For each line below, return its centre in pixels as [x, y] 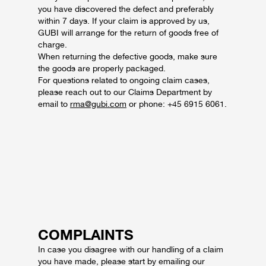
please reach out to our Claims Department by [125, 92]
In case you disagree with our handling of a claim [131, 249]
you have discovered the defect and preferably [126, 9]
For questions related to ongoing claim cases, [124, 80]
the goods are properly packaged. [102, 68]
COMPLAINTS [86, 235]
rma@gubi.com [98, 104]
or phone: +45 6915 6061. [177, 104]
